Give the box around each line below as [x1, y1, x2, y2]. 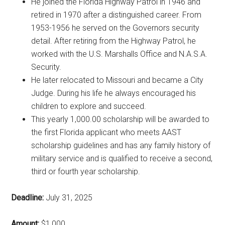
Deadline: [11, 192, 44, 202]
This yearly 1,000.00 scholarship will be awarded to [31, 114, 210, 124]
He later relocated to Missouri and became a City [31, 75, 204, 85]
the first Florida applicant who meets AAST [31, 127, 182, 137]
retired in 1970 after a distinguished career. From [31, 10, 202, 20]
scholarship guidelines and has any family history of [31, 140, 211, 150]
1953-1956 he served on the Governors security [31, 23, 200, 33]
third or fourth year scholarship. [31, 166, 141, 176]
